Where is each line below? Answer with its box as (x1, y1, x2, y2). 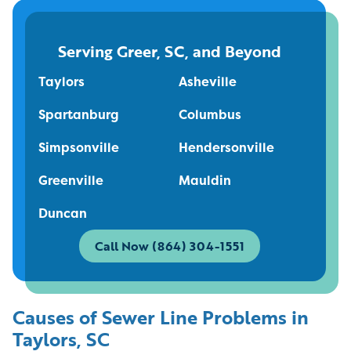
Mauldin (179, 172, 231, 190)
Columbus (179, 106, 241, 124)
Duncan (38, 204, 87, 223)
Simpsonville (38, 139, 119, 157)
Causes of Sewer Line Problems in (13, 303, 309, 331)
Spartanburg (38, 106, 119, 124)
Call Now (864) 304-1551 (94, 237, 244, 256)
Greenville (38, 172, 103, 190)
